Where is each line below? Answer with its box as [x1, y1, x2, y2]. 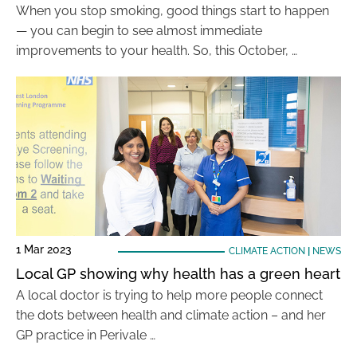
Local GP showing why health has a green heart [16, 265, 340, 282]
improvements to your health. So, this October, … [16, 43, 297, 58]
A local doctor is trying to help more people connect [16, 288, 323, 303]
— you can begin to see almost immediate [16, 23, 262, 38]
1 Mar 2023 [16, 243, 72, 256]
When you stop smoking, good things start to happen [16, 3, 329, 18]
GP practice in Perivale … [16, 328, 155, 343]
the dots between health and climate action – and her [16, 308, 326, 323]
